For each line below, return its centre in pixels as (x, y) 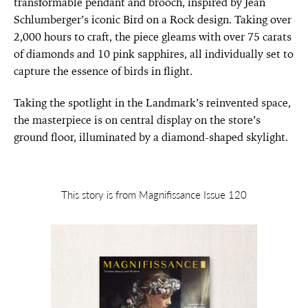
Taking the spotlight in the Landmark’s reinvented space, (152, 102)
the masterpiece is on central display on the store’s (137, 120)
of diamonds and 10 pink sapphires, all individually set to (154, 54)
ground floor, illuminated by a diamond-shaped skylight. (151, 137)
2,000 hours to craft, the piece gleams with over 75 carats (153, 36)
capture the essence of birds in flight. (103, 71)
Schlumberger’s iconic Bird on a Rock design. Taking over (153, 19)
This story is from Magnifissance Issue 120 (154, 194)
